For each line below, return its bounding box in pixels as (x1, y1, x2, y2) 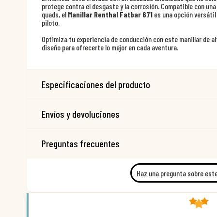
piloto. (42, 18, 60, 27)
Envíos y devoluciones (42, 108, 120, 120)
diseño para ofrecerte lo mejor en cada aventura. (42, 43, 178, 52)
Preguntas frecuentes (42, 138, 120, 149)
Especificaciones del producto (42, 78, 150, 90)
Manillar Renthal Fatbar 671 (68, 10, 153, 19)
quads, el (42, 10, 68, 19)
